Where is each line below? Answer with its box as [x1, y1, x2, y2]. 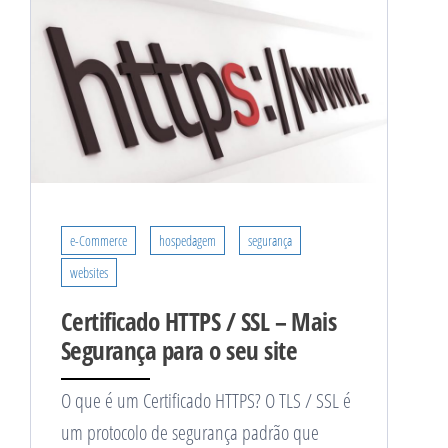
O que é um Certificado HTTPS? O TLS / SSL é [61, 387, 351, 415]
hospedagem [159, 231, 216, 251]
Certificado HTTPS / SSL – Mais [61, 304, 337, 339]
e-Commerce [70, 231, 127, 251]
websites [70, 263, 108, 283]
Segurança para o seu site [61, 333, 297, 368]
